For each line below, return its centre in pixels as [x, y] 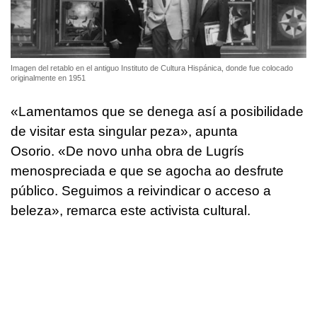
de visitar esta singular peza [96, 131]
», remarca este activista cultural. [153, 210]
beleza [31, 210]
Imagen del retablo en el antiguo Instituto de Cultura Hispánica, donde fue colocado [152, 68]
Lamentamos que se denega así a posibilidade [161, 111]
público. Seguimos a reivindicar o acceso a [141, 190]
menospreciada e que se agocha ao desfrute [147, 171]
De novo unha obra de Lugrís [155, 151]
